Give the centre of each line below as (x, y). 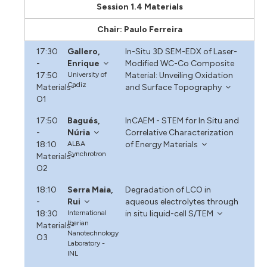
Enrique (84, 63)
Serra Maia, (91, 190)
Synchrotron (87, 153)
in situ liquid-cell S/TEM (169, 213)
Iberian (78, 223)
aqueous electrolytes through (181, 201)
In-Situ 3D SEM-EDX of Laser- (181, 51)
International (87, 212)
